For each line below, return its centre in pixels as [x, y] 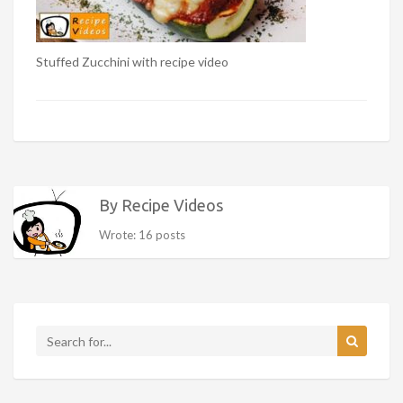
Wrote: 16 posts [142, 235]
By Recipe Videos [161, 205]
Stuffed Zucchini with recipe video [132, 62]
